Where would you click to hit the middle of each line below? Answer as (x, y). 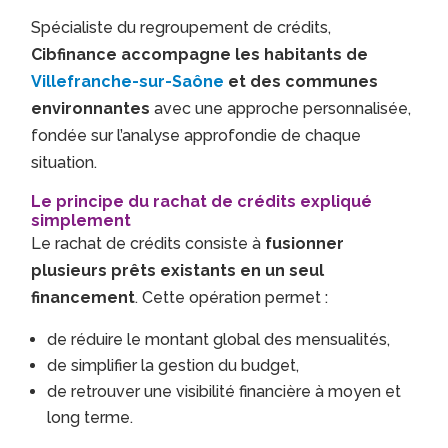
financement (83, 298)
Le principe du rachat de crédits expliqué (202, 202)
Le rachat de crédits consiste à (148, 244)
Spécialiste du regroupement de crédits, (181, 28)
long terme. (90, 418)
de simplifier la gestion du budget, (173, 366)
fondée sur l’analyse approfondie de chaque (196, 136)
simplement (81, 221)
